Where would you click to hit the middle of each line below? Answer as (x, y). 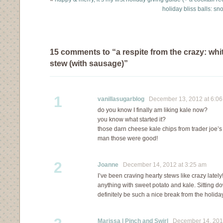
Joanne (108, 165)
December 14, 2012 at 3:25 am (163, 165)
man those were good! (128, 138)
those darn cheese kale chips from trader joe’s (160, 129)
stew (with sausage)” (89, 63)
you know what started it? (132, 119)
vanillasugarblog (121, 99)
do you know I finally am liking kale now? (153, 110)
